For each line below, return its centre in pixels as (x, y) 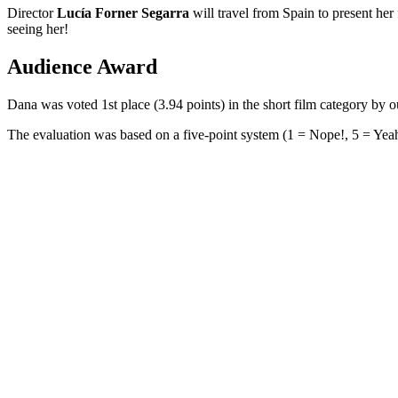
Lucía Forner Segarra (123, 13)
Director (32, 13)
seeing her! (38, 29)
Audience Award (82, 67)
